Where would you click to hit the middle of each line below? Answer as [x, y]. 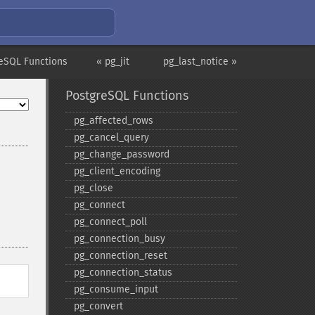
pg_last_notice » [200, 62]
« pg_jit [113, 62]
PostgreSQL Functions [127, 96]
